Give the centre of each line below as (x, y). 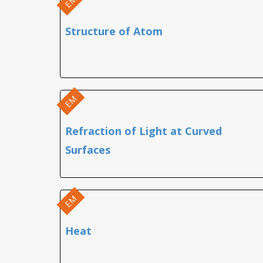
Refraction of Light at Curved (144, 131)
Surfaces (88, 150)
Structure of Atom (114, 31)
